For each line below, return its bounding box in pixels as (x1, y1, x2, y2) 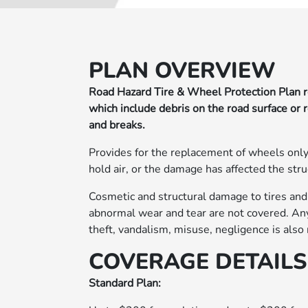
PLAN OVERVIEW (88, 56, 276, 85)
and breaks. (88, 118, 145, 133)
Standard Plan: (88, 276, 161, 291)
